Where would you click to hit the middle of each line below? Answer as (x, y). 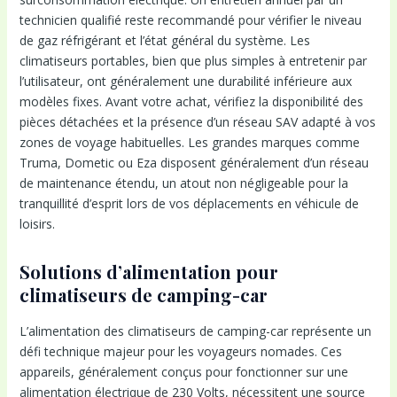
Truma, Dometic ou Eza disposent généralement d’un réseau (194, 162)
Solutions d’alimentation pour (148, 271)
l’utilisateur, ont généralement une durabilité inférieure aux (185, 81)
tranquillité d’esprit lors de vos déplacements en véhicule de (189, 203)
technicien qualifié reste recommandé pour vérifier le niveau (190, 19)
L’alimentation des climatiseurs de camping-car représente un (195, 331)
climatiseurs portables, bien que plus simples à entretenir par (193, 60)
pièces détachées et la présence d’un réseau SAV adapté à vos (197, 121)
